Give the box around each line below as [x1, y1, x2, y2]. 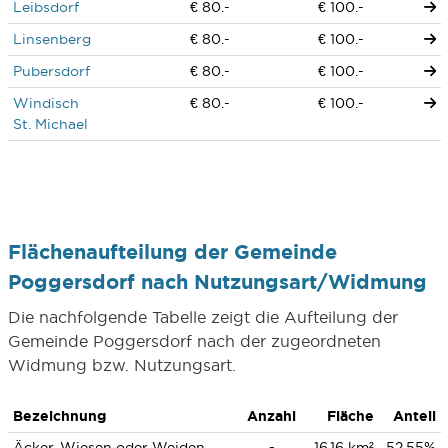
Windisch [12, 95, 79, 111]
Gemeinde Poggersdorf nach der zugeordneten [7, 332, 381, 350]
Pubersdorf [12, 63, 90, 79]
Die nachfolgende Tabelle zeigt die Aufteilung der [7, 308, 398, 326]
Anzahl [247, 408, 296, 424]
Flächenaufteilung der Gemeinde [7, 240, 337, 263]
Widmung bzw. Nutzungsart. [7, 356, 236, 374]
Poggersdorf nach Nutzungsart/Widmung [7, 270, 427, 293]
